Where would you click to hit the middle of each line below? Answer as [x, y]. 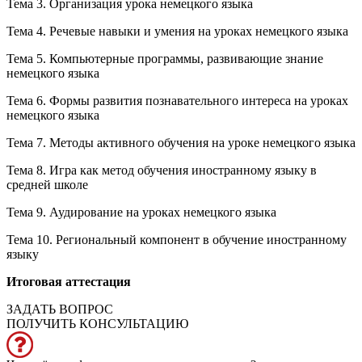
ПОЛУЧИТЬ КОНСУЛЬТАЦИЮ [97, 323]
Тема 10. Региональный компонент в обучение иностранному [177, 239]
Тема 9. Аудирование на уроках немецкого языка [141, 212]
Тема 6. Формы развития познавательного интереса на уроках [177, 100]
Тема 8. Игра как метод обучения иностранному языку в [162, 170]
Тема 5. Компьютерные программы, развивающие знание [165, 58]
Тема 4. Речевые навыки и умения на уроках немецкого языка [177, 31]
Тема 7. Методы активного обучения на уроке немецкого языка [181, 142]
